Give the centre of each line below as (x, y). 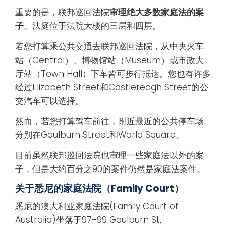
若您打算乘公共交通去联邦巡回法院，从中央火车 (109, 46)
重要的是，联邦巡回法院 (62, 12)
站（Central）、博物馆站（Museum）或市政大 (109, 60)
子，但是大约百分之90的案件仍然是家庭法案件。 (110, 169)
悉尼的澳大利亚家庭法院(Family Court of (97, 207)
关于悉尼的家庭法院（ (63, 189)
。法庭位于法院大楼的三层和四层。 (92, 26)
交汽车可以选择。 (49, 101)
